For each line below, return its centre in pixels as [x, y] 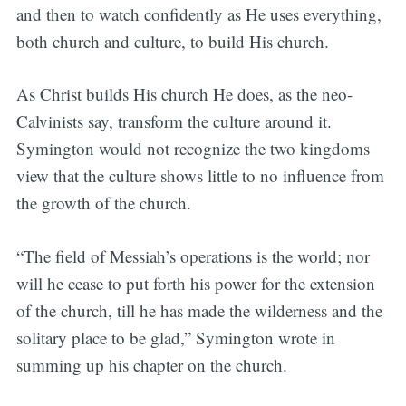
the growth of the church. [103, 203]
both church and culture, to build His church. [172, 41]
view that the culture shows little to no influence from [200, 176]
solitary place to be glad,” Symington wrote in [175, 337]
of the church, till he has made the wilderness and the [199, 310]
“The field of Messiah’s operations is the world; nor [193, 256]
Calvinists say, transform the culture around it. [174, 121]
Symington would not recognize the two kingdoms [193, 149]
